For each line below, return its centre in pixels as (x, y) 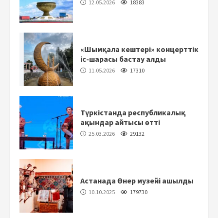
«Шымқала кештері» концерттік (139, 49)
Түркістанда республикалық (133, 112)
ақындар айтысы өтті (120, 122)
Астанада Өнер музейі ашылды (137, 180)
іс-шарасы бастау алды (123, 59)
